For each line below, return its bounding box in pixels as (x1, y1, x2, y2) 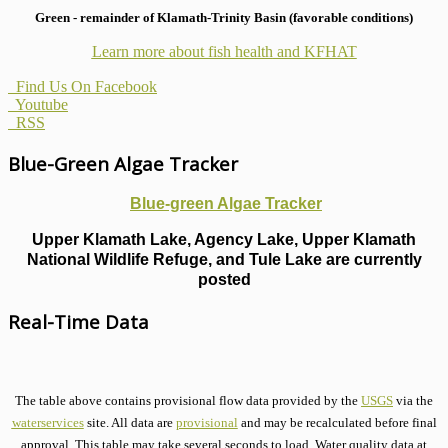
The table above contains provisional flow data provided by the (15, 392, 361, 408)
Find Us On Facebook (8, 77, 157, 95)
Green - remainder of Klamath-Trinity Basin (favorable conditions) (35, 9, 413, 25)
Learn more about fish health (91, 42, 273, 60)
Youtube (8, 95, 68, 113)
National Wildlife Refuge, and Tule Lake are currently (26, 251, 422, 269)
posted (197, 271, 251, 289)
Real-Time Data (8, 309, 149, 335)
